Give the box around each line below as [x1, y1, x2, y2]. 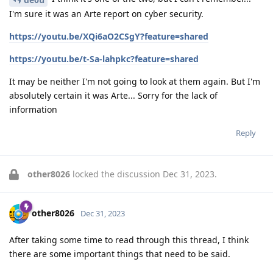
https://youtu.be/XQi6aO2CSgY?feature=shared [9, 30, 208, 43]
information [9, 104, 57, 116]
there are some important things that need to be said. [9, 248, 230, 260]
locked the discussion [70, 168, 163, 180]
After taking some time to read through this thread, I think [9, 234, 249, 246]
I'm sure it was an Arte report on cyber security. [9, 8, 204, 20]
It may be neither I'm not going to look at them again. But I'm [9, 76, 260, 88]
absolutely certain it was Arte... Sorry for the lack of [9, 90, 218, 102]
